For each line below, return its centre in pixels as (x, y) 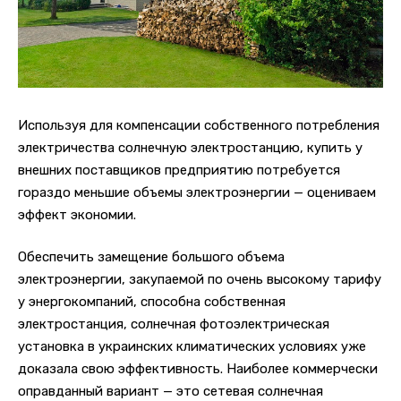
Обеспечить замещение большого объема (151, 257)
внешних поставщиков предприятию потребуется (179, 170)
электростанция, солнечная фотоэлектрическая (174, 324)
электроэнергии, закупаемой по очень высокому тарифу (200, 280)
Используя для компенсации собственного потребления (199, 125)
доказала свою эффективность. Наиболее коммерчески (198, 369)
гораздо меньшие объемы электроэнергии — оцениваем (197, 192)
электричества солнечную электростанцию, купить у (190, 147)
